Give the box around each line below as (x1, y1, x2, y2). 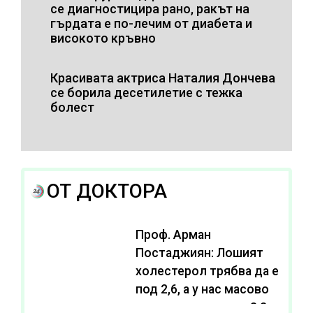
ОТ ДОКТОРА (47, 179, 167, 203)
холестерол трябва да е (135, 263, 279, 278)
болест (50, 99, 94, 115)
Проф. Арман (135, 227, 211, 242)
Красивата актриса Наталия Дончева (50, 70, 275, 85)
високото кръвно (50, 30, 156, 45)
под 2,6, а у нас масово (135, 282, 269, 296)
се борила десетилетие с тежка (50, 85, 242, 100)
